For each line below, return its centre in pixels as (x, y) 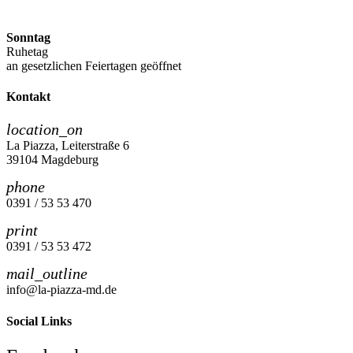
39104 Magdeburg (52, 160)
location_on (45, 130)
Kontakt (28, 97)
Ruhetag (27, 51)
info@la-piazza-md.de (61, 290)
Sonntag (28, 37)
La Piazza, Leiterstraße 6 (68, 146)
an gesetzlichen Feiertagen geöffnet (94, 65)
